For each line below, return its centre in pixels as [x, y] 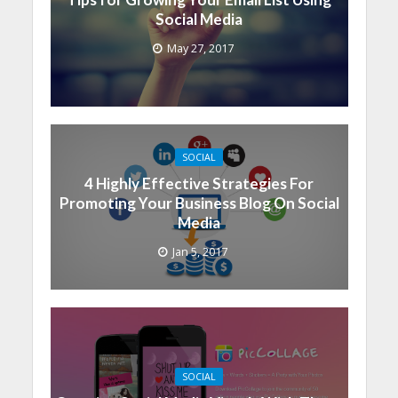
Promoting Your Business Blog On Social [199, 203]
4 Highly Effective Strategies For [199, 184]
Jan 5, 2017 [200, 252]
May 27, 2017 [200, 49]
